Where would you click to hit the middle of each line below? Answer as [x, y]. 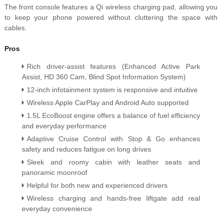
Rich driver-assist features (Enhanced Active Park [113, 67]
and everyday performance [64, 126]
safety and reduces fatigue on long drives [86, 149]
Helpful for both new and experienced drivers [97, 186]
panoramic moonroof [54, 173]
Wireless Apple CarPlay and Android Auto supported [108, 103]
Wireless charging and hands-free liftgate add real [113, 198]
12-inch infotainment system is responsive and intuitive [112, 90]
